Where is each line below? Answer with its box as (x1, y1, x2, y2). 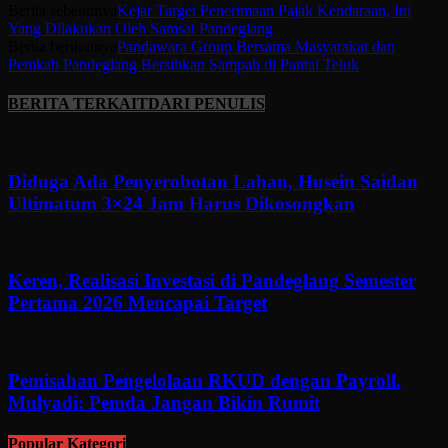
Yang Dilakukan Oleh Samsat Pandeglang (8, 19, 273, 37)
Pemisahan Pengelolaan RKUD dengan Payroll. (8, 369, 401, 391)
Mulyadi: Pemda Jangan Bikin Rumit (8, 391, 320, 413)
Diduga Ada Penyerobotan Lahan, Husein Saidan (8, 170, 418, 192)
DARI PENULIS (148, 94, 265, 112)
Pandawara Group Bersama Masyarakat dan (117, 37, 395, 55)
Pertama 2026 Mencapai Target (8, 292, 267, 314)
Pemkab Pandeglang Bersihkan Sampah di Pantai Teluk (8, 55, 359, 73)
